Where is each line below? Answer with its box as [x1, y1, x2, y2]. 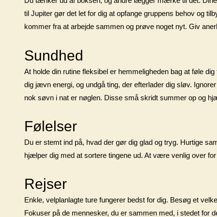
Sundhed [24, 47, 83, 63]
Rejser [24, 176, 67, 192]
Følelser [24, 118, 77, 134]
